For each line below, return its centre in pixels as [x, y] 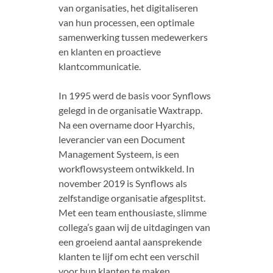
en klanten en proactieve [110, 52]
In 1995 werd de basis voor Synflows [135, 96]
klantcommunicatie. [100, 66]
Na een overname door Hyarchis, [126, 125]
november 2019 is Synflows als [123, 183]
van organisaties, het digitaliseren [128, 8]
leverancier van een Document [122, 140]
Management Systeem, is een [119, 154]
